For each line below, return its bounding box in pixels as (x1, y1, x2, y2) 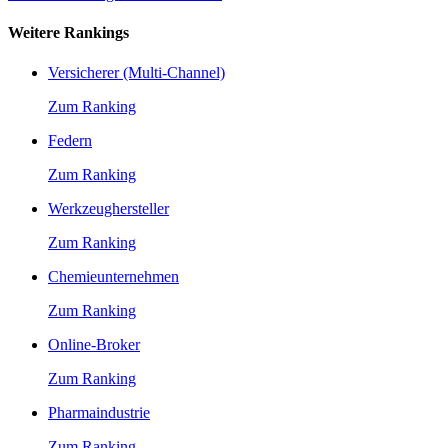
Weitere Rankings (8, 24, 129, 42)
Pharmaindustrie (48, 403, 150, 421)
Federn (48, 131, 92, 149)
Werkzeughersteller (48, 199, 169, 217)
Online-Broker (48, 335, 140, 353)
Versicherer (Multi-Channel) (48, 63, 225, 81)
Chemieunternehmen (48, 267, 179, 285)
